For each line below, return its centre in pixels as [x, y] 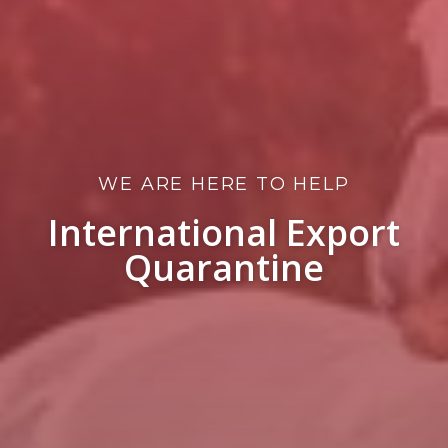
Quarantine [224, 268]
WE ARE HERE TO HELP [224, 184]
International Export [224, 233]
